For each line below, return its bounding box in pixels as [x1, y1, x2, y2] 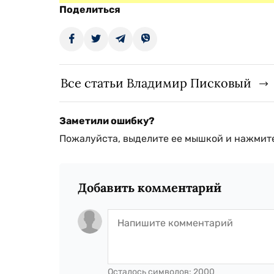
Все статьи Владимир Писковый [61, 75, 251, 91]
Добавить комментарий [78, 180, 221, 195]
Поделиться [59, 4, 120, 15]
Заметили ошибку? [59, 115, 155, 127]
